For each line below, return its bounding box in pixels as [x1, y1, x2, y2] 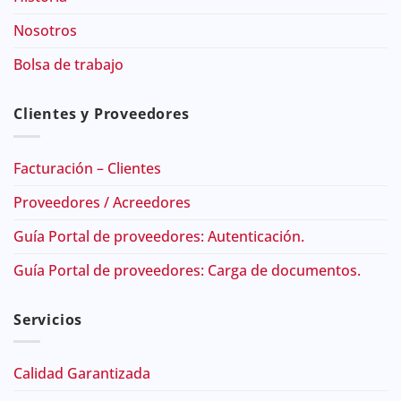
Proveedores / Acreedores [13, 192, 191, 212]
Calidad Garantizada [13, 363, 150, 384]
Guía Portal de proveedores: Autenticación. [13, 226, 304, 246]
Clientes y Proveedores [13, 104, 190, 124]
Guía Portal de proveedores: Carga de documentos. [13, 260, 361, 280]
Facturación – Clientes [13, 158, 161, 178]
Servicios [13, 309, 83, 329]
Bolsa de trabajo [13, 55, 124, 75]
